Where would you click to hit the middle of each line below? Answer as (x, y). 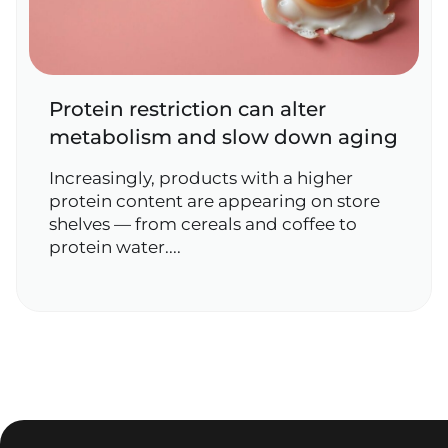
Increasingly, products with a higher (201, 178)
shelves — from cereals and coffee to (203, 224)
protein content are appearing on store (214, 201)
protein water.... (115, 247)
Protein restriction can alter (187, 109)
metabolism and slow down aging (223, 137)
